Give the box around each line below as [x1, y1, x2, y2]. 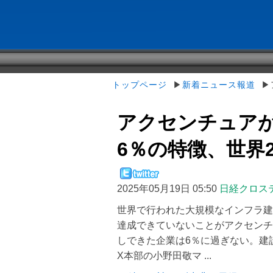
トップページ [112, 80, 167, 90]
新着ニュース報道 [182, 80, 255, 90]
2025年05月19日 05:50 [117, 183, 217, 194]
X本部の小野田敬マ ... [117, 250, 211, 261]
